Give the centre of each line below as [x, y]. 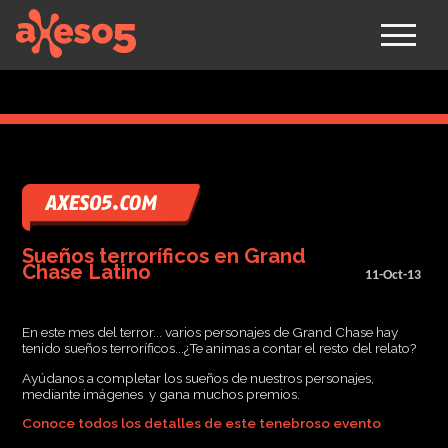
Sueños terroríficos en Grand [164, 255]
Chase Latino [87, 271]
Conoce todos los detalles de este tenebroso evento [202, 423]
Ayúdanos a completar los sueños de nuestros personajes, [198, 377]
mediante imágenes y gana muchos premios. [161, 393]
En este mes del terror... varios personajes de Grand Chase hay [210, 332]
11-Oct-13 [393, 275]
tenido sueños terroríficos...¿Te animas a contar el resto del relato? [219, 348]
